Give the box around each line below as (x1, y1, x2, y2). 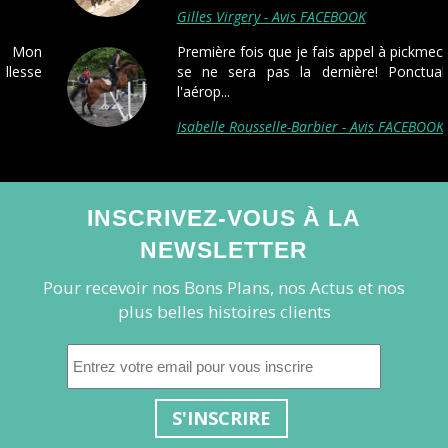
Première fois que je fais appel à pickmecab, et (120, 42, 423, 61)
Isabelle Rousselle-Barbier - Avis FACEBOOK (120, 117, 387, 136)
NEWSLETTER (140, 237, 308, 263)
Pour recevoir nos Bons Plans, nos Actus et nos (43, 276, 405, 299)
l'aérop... (120, 82, 173, 101)
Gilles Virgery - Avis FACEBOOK (120, 7, 309, 26)
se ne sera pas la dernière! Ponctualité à (120, 62, 423, 81)
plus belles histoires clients (117, 300, 331, 323)
